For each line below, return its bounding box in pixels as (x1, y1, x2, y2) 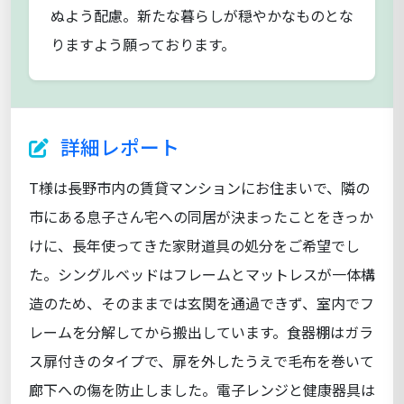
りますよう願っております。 (50, 32, 235, 55)
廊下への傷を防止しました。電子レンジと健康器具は (29, 378, 375, 400)
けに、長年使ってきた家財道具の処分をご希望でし (29, 234, 360, 256)
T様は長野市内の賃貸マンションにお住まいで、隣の (29, 176, 370, 198)
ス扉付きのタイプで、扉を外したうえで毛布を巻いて (29, 349, 374, 372)
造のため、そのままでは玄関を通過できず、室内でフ (29, 291, 374, 314)
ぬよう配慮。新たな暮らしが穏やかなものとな (50, 4, 353, 26)
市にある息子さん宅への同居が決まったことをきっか (29, 205, 373, 227)
